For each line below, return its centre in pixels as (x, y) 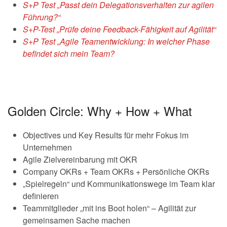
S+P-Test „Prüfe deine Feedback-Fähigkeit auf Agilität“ (119, 29)
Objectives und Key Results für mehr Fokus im (106, 135)
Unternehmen (47, 147)
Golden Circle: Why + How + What (100, 111)
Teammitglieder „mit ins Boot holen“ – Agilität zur (109, 208)
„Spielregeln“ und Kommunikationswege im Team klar (119, 184)
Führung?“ (42, 17)
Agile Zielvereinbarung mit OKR (80, 160)
